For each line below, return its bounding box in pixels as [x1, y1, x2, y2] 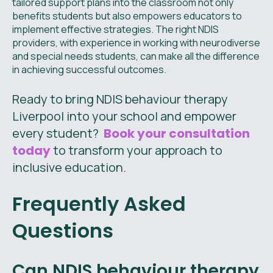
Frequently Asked [12, 190, 186, 218]
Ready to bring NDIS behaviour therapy [12, 90, 228, 107]
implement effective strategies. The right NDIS [12, 22, 219, 36]
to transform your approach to [53, 141, 222, 158]
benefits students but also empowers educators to [12, 9, 242, 23]
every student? [12, 124, 101, 141]
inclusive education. [12, 158, 126, 175]
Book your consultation [101, 124, 250, 142]
